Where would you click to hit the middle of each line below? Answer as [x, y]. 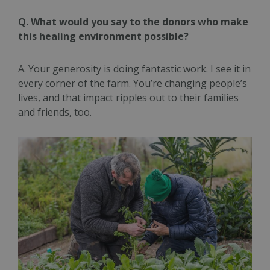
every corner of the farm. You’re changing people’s [133, 83]
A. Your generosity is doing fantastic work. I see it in [134, 69]
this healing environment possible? [105, 36]
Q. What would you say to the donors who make [133, 22]
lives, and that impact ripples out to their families [128, 98]
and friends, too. [55, 112]
